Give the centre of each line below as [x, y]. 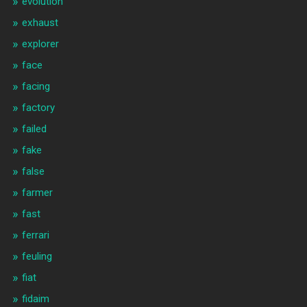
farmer [37, 193]
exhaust [40, 23]
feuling [37, 257]
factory [38, 108]
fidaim [35, 299]
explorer [40, 44]
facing [36, 87]
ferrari [35, 235]
